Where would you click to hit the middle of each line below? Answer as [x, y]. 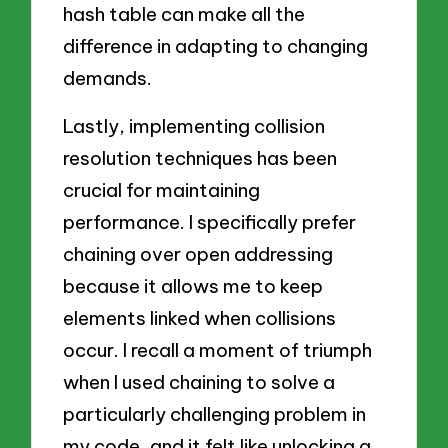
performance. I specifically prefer [210, 221]
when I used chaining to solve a [199, 381]
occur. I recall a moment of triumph [218, 349]
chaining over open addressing [198, 253]
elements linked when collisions [200, 317]
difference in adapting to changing [216, 46]
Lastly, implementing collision [194, 125]
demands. [108, 78]
